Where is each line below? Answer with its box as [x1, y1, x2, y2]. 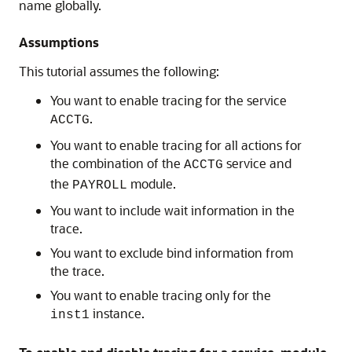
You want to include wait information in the [50, 202, 295, 218]
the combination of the [50, 155, 184, 171]
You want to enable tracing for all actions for [50, 137, 302, 153]
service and [223, 155, 291, 171]
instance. [90, 305, 145, 321]
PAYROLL [72, 178, 127, 192]
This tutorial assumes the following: [19, 63, 219, 79]
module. [127, 175, 176, 192]
